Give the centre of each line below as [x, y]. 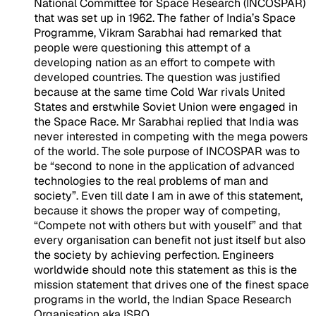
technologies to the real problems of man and [151, 181]
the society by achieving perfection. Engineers [154, 255]
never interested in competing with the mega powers [171, 136]
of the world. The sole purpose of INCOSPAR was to [167, 151]
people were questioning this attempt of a [142, 47]
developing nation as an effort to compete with [154, 62]
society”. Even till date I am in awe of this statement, [168, 195]
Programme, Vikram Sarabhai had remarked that [158, 32]
